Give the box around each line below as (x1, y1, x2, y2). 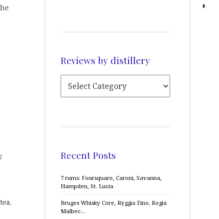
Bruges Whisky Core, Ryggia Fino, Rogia (61, 199, 167, 206)
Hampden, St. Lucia (61, 182, 113, 190)
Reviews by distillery (61, 53, 150, 66)
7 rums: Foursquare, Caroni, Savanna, (61, 174, 162, 181)
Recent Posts (61, 148, 116, 161)
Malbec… (61, 207, 85, 215)
